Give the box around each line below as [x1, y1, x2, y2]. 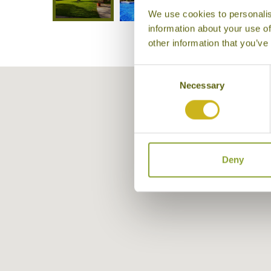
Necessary [180, 80, 224, 91]
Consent [134, 66, 168, 77]
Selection [134, 80, 171, 91]
